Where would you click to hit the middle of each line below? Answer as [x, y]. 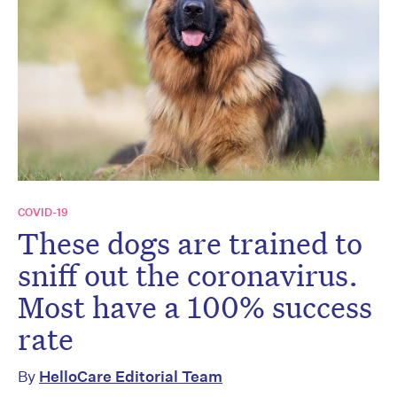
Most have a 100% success [195, 306]
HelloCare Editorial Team [131, 376]
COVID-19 [43, 212]
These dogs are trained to [190, 242]
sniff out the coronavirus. [188, 274]
